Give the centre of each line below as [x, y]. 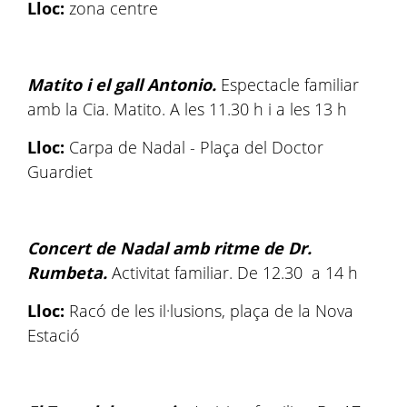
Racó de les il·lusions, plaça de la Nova [209, 311]
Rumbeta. [67, 273]
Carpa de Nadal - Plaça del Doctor [194, 147]
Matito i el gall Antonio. [122, 84]
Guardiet [60, 172]
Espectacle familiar [288, 84]
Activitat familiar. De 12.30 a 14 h [233, 273]
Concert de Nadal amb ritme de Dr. [169, 248]
